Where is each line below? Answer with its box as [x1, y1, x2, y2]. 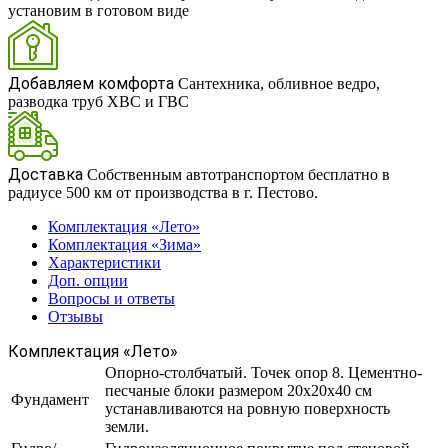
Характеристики [48, 254, 161, 272]
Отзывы [48, 308, 103, 326]
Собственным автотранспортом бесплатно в [87, 166, 390, 184]
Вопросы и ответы [48, 290, 175, 308]
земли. [105, 418, 149, 436]
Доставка [8, 165, 87, 185]
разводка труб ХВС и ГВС [8, 93, 189, 111]
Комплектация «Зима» [48, 236, 201, 254]
